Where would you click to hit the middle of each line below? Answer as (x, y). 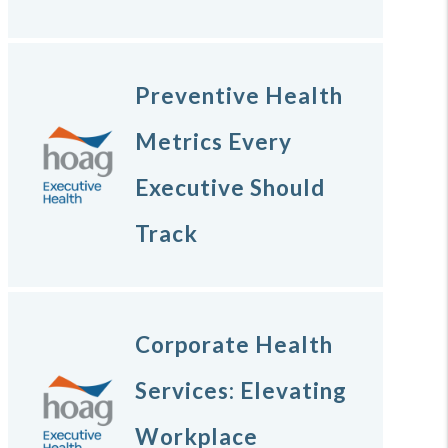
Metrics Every (214, 142)
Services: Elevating (241, 391)
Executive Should (230, 188)
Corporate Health (234, 345)
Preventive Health (239, 96)
